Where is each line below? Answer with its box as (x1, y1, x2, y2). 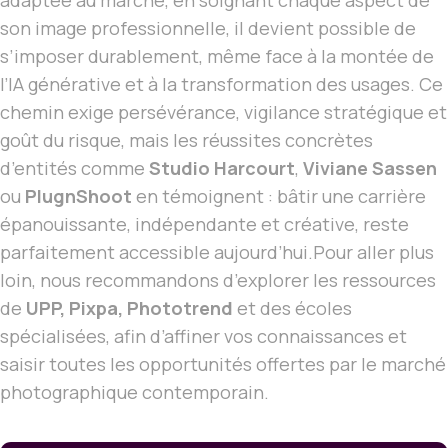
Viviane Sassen (303, 156, 437, 181)
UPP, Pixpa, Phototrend (26, 296, 233, 321)
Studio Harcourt (149, 156, 295, 181)
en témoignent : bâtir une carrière (132, 184, 426, 209)
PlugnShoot (25, 184, 132, 209)
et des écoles (233, 296, 352, 321)
